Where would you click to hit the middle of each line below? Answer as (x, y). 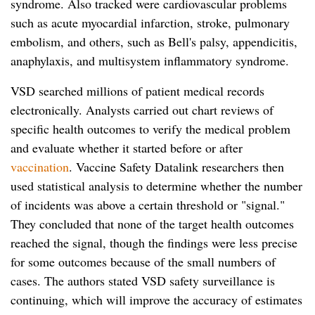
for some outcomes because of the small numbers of (143, 262)
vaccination (40, 167)
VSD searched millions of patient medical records (137, 91)
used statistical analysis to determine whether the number (156, 186)
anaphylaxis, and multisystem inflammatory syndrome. (150, 61)
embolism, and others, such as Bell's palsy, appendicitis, (154, 42)
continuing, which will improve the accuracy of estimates (156, 300)
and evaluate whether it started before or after (127, 148)
